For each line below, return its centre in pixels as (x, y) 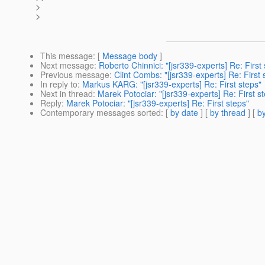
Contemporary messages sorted (101, 113)
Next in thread (67, 94)
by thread (228, 113)
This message (67, 56)
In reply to (59, 84)
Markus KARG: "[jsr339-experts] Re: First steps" (172, 84)
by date (184, 113)
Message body (130, 56)
